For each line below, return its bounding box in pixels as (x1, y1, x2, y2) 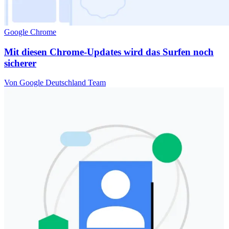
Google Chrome (4, 28, 56, 36)
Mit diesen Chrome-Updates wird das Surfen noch (4, 46, 214, 57)
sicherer (4, 57, 36, 68)
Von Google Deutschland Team (4, 78, 106, 87)
